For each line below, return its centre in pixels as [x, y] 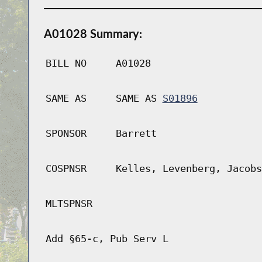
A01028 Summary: [93, 34]
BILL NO [66, 63]
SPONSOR [66, 134]
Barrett [136, 134]
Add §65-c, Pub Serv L [107, 239]
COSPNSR [66, 169]
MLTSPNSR [69, 204]
